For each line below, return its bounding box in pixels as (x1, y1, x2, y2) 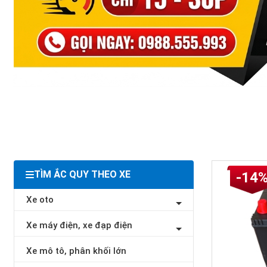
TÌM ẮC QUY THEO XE (33, 169, 131, 180)
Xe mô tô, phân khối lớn (26, 246, 126, 256)
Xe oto (26, 194, 54, 205)
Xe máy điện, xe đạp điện (26, 220, 132, 231)
